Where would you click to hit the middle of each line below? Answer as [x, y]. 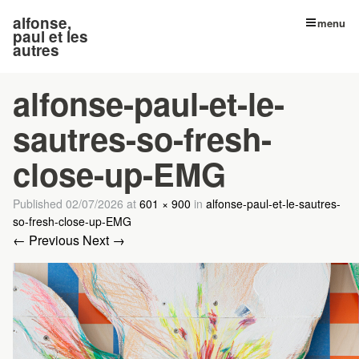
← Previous [46, 240]
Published [39, 203]
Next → [104, 240]
